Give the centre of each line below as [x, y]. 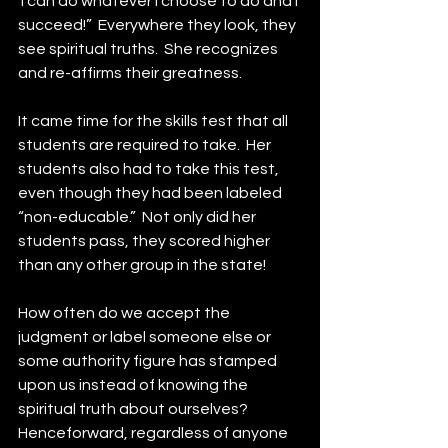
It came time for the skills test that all [154, 121]
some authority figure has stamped [149, 361]
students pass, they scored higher [145, 241]
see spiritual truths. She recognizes [149, 49]
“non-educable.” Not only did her [138, 217]
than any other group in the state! [142, 265]
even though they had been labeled [151, 193]
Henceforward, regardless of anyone [154, 433]
